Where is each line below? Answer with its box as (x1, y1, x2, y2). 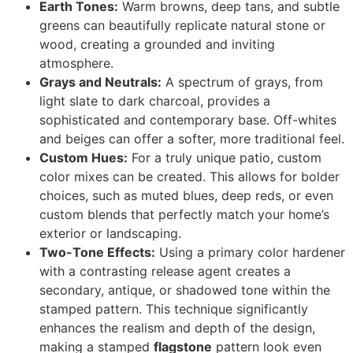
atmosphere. (39, 54, 113, 71)
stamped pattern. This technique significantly (39, 300, 308, 317)
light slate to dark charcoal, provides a (39, 92, 270, 109)
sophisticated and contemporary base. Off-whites (39, 111, 336, 128)
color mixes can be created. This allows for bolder (39, 168, 340, 184)
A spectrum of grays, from (162, 73, 323, 90)
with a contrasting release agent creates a (39, 262, 291, 279)
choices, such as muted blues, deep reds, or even (39, 187, 333, 203)
